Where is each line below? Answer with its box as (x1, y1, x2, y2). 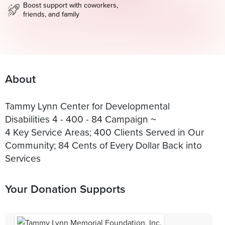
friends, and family (23, 9, 79, 20)
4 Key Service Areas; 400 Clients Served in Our (5, 125, 204, 139)
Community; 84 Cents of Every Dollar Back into (5, 138, 202, 152)
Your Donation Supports (5, 180, 126, 197)
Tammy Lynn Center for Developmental (5, 98, 170, 113)
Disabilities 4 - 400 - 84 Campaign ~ (5, 111, 156, 126)
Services (5, 151, 41, 165)
